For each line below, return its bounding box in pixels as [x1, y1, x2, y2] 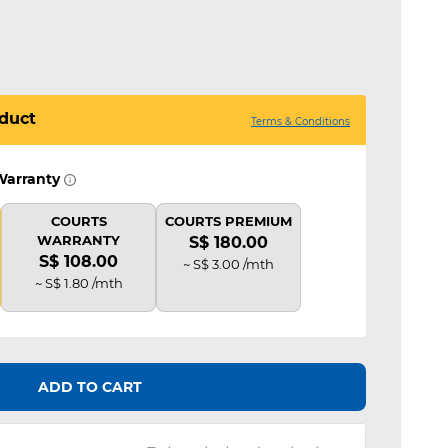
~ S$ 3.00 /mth [183, 256, 274, 272]
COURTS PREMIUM [165, 213, 292, 229]
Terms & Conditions [251, 114, 350, 128]
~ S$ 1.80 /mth [34, 275, 123, 291]
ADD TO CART [38, 378, 142, 396]
